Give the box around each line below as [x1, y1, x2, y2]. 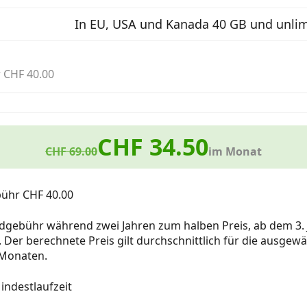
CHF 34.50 [97, 131, 208, 162]
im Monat [208, 144, 262, 159]
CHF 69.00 [45, 144, 97, 159]
